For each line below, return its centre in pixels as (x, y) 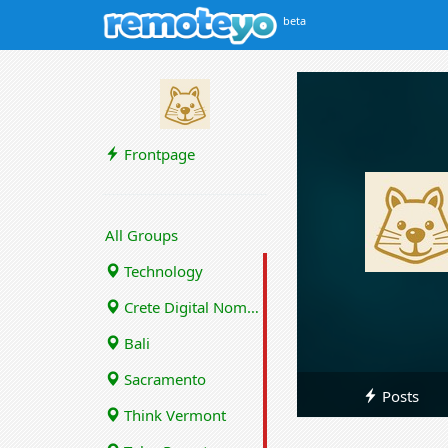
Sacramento (163, 379)
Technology (161, 271)
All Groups (141, 235)
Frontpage (157, 154)
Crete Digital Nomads (183, 307)
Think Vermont (173, 415)
